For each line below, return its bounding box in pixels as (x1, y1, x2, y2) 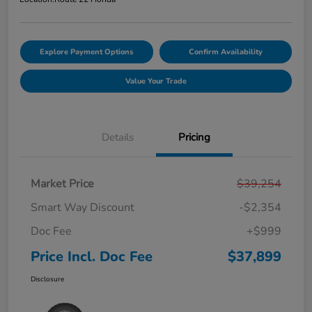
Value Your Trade (125, 75, 187, 86)
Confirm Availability (188, 46, 263, 57)
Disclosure (31, 274, 64, 284)
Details (102, 130, 134, 144)
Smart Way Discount (31, 199, 134, 215)
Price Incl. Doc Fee (31, 247, 153, 266)
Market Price (31, 175, 94, 192)
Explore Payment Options (40, 46, 134, 57)
